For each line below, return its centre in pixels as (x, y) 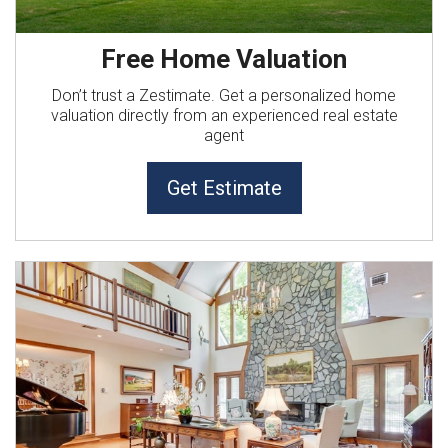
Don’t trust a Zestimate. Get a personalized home (224, 96)
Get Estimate (224, 188)
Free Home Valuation (224, 59)
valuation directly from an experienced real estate (224, 116)
